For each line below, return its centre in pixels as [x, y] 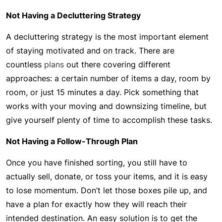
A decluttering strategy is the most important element [107, 37]
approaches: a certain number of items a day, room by [108, 78]
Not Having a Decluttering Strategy [74, 15]
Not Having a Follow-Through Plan [72, 141]
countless [25, 64]
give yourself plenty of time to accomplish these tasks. [110, 120]
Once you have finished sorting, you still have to [97, 163]
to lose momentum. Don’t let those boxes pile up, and [107, 190]
